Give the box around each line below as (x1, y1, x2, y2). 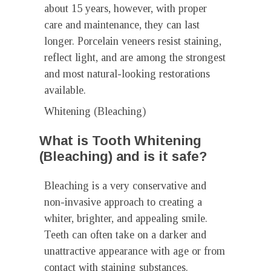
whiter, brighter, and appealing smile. (44, 212, 207, 224)
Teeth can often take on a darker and (44, 229, 206, 241)
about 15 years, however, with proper (44, 2, 207, 15)
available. (44, 84, 86, 96)
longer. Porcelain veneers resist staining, (44, 35, 221, 47)
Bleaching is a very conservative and (44, 180, 206, 192)
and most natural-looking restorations (44, 68, 210, 80)
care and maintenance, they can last (44, 19, 200, 31)
